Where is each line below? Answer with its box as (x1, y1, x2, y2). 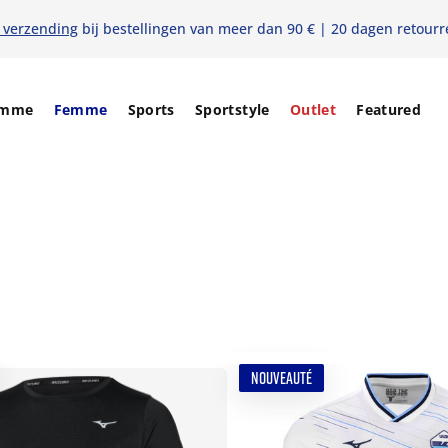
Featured (356, 100, 422, 119)
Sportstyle (194, 100, 270, 119)
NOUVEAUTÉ (250, 368, 312, 388)
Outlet (289, 100, 337, 119)
